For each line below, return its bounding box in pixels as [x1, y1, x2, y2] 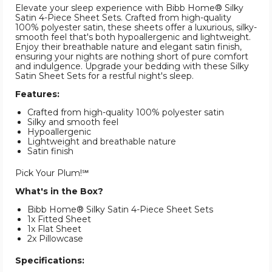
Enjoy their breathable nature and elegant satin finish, [15, 41, 242, 53]
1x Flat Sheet [27, 223, 81, 235]
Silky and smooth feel [27, 117, 118, 128]
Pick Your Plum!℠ [15, 168, 89, 179]
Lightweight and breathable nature [27, 136, 178, 148]
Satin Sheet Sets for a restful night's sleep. [15, 70, 194, 82]
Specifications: [15, 255, 84, 267]
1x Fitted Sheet [27, 214, 91, 225]
